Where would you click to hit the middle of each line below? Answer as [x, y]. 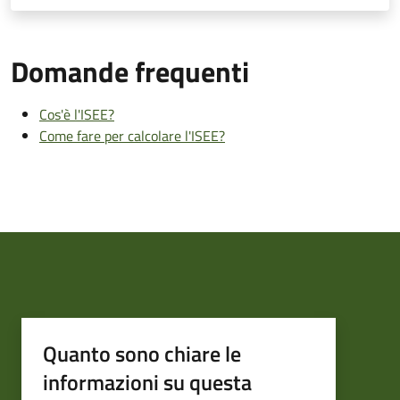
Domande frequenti [130, 71]
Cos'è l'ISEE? [77, 114]
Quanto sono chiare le [142, 353]
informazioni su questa [147, 382]
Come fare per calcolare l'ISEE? [132, 135]
